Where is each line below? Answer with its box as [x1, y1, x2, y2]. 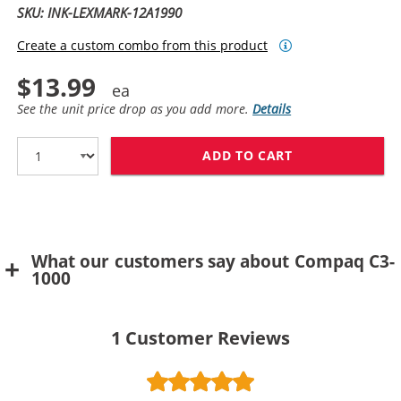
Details [252, 99, 292, 117]
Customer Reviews [125, 326, 291, 350]
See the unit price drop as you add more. [17, 99, 253, 117]
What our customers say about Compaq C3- [31, 250, 396, 273]
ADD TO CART [202, 147, 293, 164]
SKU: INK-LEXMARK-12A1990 [17, 3, 183, 21]
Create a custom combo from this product [17, 37, 268, 54]
